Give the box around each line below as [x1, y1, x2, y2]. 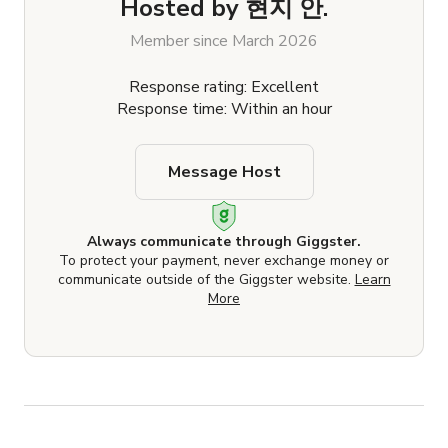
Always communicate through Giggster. [87, 232, 361, 252]
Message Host [167, 161, 281, 184]
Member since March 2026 [130, 30, 318, 53]
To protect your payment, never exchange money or [59, 251, 389, 271]
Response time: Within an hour [116, 98, 332, 121]
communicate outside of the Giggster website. [57, 270, 355, 290]
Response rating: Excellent [129, 76, 319, 99]
